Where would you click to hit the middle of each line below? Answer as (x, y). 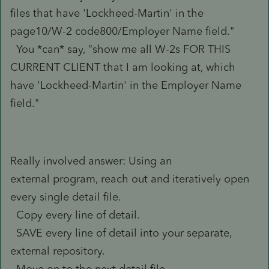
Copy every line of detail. (75, 215)
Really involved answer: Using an (91, 161)
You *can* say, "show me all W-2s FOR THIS (120, 49)
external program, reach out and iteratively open (130, 179)
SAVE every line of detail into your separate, (121, 233)
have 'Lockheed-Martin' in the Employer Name (126, 85)
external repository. (58, 251)
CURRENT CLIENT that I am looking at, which (123, 67)
